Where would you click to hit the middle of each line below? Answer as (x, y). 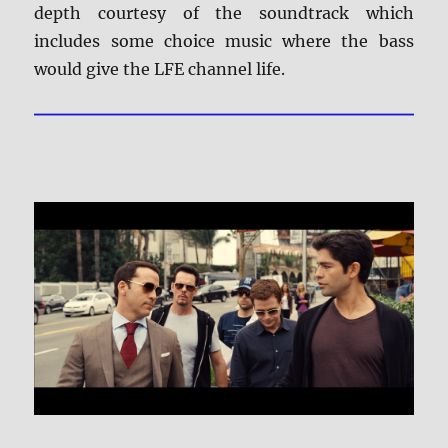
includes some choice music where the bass (224, 40)
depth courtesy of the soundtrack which (224, 12)
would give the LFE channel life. (160, 68)
